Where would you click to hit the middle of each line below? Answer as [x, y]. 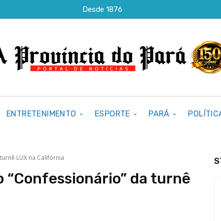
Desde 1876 [103, 9]
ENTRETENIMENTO [41, 114]
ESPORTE [112, 114]
